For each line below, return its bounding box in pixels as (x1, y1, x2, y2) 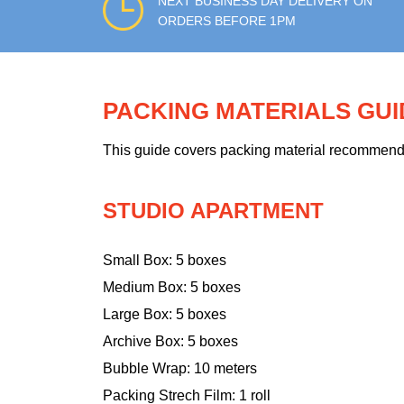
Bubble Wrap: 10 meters (103, 361, 257, 377)
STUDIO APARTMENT (103, 198, 324, 224)
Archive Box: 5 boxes (103, 334, 238, 350)
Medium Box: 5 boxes (103, 280, 241, 296)
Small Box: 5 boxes (103, 252, 226, 269)
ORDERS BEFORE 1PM (158, 13, 296, 28)
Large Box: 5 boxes (103, 307, 226, 323)
